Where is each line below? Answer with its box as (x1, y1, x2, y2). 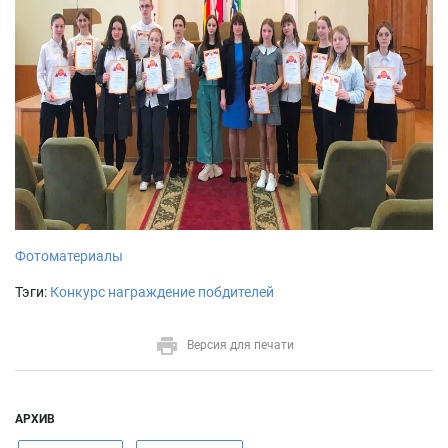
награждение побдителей (108, 284, 274, 300)
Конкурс (50, 284, 105, 300)
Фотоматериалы (15, 248, 123, 264)
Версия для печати (186, 338, 294, 353)
